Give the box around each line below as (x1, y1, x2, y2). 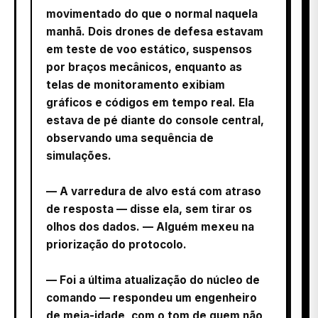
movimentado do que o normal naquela (46, 6, 258, 21)
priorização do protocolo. (46, 237, 187, 251)
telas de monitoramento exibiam (46, 77, 225, 92)
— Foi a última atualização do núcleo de (46, 273, 260, 287)
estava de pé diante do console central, (46, 113, 264, 127)
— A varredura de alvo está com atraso (46, 184, 261, 198)
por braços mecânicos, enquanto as (46, 60, 242, 74)
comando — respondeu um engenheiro (46, 290, 257, 305)
